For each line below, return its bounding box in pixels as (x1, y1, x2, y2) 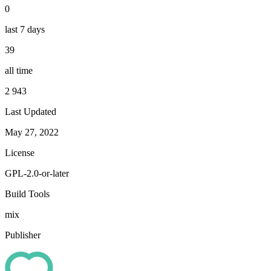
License (5, 147, 34, 158)
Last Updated (5, 106, 56, 117)
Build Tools (5, 188, 50, 199)
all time (5, 65, 33, 76)
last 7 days (5, 24, 45, 34)
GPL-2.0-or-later (5, 168, 69, 178)
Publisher (5, 229, 41, 240)
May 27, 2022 (5, 126, 59, 137)
